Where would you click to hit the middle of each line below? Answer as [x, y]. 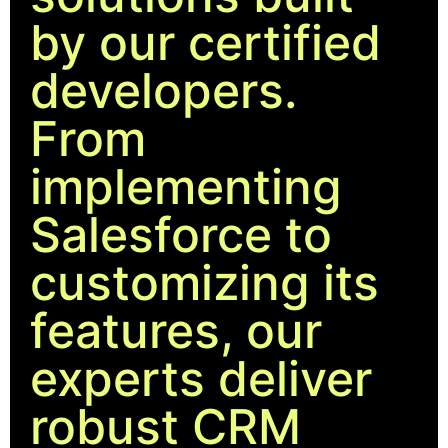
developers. [163, 91]
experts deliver [201, 379]
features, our [176, 331]
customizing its [204, 283]
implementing [186, 187]
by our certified [205, 43]
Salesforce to [181, 235]
